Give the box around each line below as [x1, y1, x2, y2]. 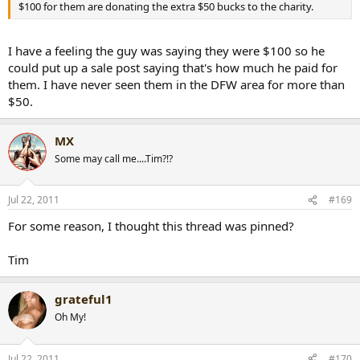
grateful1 [55, 291, 112, 308]
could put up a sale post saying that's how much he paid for [8, 59, 337, 76]
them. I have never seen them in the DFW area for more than [8, 76, 345, 92]
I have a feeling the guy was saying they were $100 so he [8, 42, 325, 59]
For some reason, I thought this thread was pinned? [8, 218, 294, 235]
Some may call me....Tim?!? [55, 151, 173, 166]
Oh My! [55, 310, 86, 325]
